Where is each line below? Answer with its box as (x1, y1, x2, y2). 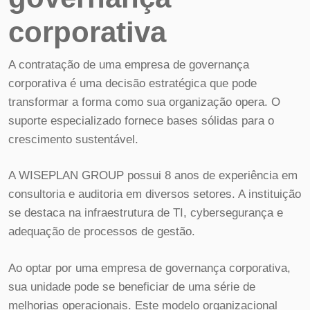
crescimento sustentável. (8, 132, 138, 146)
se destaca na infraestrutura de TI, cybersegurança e (8, 206, 283, 220)
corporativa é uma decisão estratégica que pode (8, 76, 257, 90)
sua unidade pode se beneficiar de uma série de (8, 280, 255, 293)
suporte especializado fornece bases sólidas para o (8, 113, 274, 127)
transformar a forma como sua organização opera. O (8, 95, 280, 109)
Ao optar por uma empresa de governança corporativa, (8, 261, 291, 275)
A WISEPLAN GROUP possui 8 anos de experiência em (8, 169, 298, 183)
